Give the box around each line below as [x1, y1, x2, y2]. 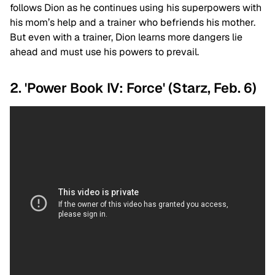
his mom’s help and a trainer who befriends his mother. [10, 16, 255, 29]
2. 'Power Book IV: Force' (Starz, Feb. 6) [10, 79, 257, 97]
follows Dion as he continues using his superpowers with [10, 1, 261, 15]
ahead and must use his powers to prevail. [10, 45, 201, 59]
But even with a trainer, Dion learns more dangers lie [10, 31, 242, 44]
